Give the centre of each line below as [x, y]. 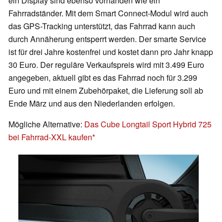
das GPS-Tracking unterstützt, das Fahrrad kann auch [102, 26]
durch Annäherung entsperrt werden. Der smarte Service [107, 39]
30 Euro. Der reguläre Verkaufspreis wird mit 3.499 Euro [106, 65]
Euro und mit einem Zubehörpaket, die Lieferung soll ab [106, 91]
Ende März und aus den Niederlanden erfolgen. [92, 104]
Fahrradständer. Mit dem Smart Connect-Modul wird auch [108, 13]
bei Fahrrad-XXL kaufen [50, 137]
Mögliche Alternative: [46, 124]
